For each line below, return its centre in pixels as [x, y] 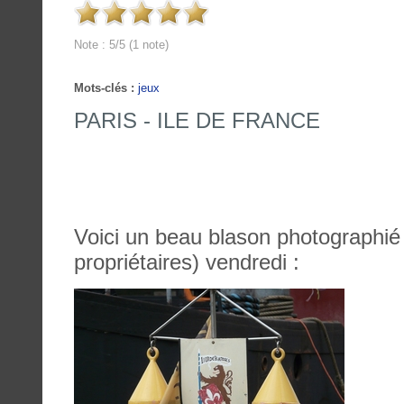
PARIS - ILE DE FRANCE [197, 121]
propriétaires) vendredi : [187, 262]
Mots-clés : [104, 88]
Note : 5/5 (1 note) [121, 44]
